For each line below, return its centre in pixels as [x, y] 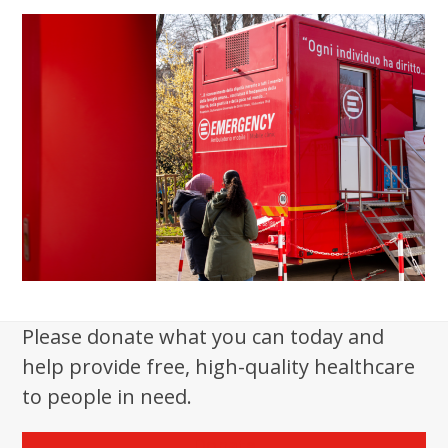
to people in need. [107, 397]
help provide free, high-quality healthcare [219, 367]
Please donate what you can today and [203, 337]
